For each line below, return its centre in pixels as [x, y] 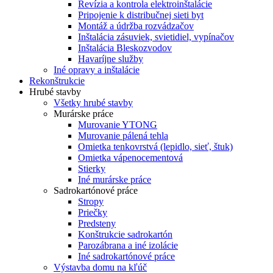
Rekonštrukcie [57, 81]
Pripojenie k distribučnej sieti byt [141, 15]
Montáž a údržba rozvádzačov [136, 26]
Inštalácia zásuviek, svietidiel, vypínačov [156, 37]
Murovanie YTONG [118, 125]
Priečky [93, 212]
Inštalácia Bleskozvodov [125, 48]
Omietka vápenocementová [130, 158]
